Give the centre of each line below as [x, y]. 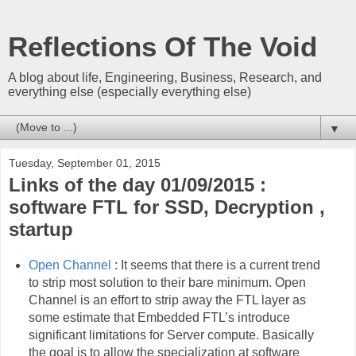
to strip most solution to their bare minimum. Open [167, 282]
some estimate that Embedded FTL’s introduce [159, 317]
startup [41, 229]
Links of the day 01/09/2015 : [137, 185]
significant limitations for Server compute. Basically [171, 335]
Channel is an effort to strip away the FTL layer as [167, 300]
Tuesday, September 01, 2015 [85, 163]
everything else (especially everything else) [130, 92]
